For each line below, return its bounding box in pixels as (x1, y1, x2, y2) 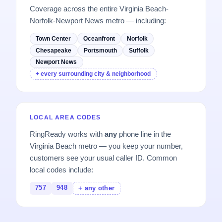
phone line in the (117, 129, 171, 139)
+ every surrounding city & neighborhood (36, 69, 151, 77)
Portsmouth (83, 46, 117, 54)
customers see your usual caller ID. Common (30, 153, 177, 163)
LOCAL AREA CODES (30, 114, 101, 121)
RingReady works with (30, 129, 105, 139)
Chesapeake (36, 46, 72, 54)
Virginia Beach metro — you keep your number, (30, 141, 183, 151)
